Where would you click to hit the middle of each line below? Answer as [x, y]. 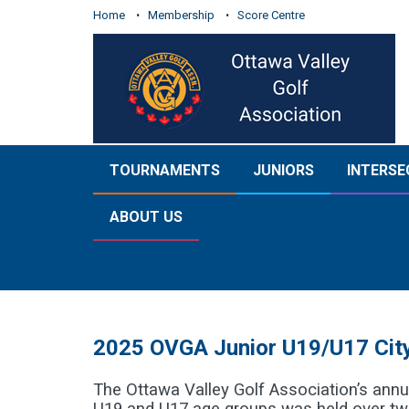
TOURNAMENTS [165, 170]
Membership [181, 15]
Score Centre [271, 15]
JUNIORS [283, 170]
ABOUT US [146, 217]
